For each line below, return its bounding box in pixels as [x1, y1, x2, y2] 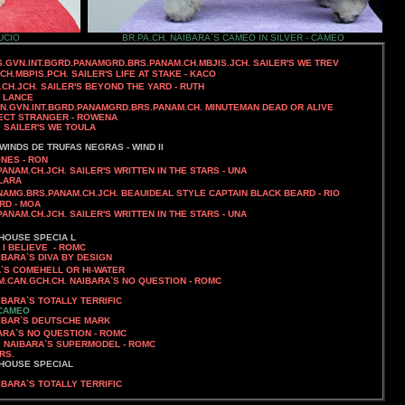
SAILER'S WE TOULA [4, 122, 96, 132]
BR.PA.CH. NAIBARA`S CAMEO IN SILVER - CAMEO [122, 33, 344, 42]
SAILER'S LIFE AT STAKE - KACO [71, 69, 216, 79]
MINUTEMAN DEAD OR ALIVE [205, 102, 334, 112]
